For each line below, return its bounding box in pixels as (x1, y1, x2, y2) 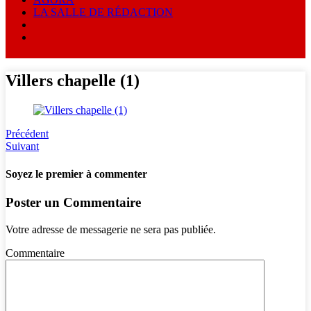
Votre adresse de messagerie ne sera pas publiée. (6, 223, 216, 235)
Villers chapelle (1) (6, 72, 140, 90)
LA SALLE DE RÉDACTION (33, 6, 173, 18)
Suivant (6, 140, 39, 153)
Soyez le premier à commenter (6, 167, 147, 180)
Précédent (6, 128, 49, 140)
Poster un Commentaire (6, 194, 141, 210)
